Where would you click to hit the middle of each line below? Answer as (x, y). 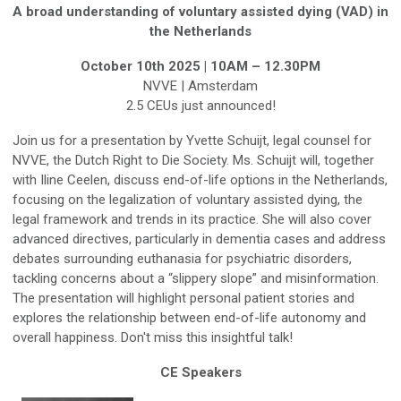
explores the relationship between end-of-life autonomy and (189, 318)
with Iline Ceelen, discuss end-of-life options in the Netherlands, (200, 180)
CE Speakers (200, 372)
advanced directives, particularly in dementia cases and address (199, 239)
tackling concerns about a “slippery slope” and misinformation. (196, 278)
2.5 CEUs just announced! (200, 106)
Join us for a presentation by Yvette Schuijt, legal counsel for (192, 141)
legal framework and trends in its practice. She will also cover (192, 219)
